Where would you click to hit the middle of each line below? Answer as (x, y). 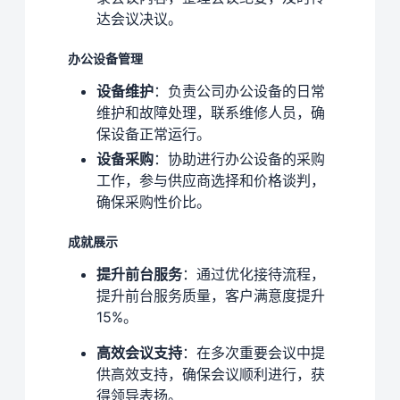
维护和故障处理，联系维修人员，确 (211, 112)
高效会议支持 (139, 352)
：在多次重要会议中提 (254, 352)
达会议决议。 (139, 18)
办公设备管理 (105, 58)
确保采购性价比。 (154, 201)
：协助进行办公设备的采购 (239, 158)
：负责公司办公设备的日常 (239, 91)
